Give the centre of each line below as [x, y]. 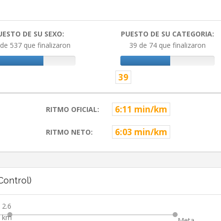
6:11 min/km [141, 110]
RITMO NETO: [69, 132]
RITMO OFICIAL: [72, 110]
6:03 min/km [141, 132]
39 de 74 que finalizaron [168, 45]
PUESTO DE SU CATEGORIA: [168, 34]
